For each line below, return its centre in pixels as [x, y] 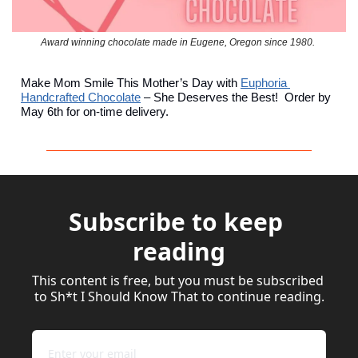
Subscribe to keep [176, 222]
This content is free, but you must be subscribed [178, 281]
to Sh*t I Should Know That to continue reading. [179, 297]
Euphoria [264, 83]
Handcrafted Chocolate [81, 97]
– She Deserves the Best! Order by [236, 97]
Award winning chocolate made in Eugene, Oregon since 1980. [179, 43]
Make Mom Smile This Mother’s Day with [131, 83]
